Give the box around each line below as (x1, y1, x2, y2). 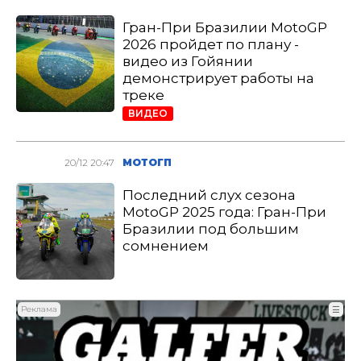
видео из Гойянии (122, 53, 254, 69)
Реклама (21, 304, 57, 314)
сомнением (122, 238, 210, 254)
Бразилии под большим (122, 221, 300, 237)
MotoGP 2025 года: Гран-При (122, 204, 327, 220)
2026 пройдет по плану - (122, 36, 300, 52)
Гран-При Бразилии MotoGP (122, 19, 328, 35)
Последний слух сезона (122, 187, 297, 203)
